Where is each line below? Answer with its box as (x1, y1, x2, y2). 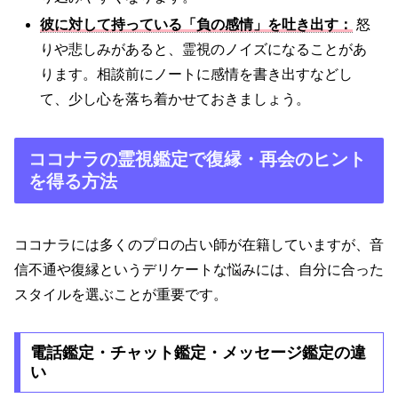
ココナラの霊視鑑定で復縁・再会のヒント (28, 149, 366, 170)
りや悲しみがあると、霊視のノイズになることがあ (40, 42, 368, 58)
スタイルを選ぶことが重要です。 (14, 286, 227, 302)
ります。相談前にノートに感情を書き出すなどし (40, 67, 354, 83)
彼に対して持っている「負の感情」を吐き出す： (40, 17, 354, 33)
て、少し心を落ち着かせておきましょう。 (40, 92, 311, 107)
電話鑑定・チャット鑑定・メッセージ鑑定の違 (29, 344, 366, 362)
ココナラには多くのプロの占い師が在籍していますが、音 (14, 236, 384, 252)
